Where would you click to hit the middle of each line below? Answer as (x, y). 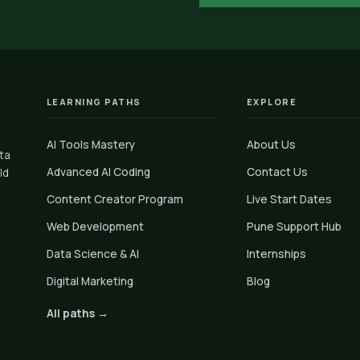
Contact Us (277, 172)
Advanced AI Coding (98, 172)
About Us (271, 145)
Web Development (95, 227)
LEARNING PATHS (94, 102)
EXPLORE (272, 102)
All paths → (77, 313)
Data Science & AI (92, 254)
